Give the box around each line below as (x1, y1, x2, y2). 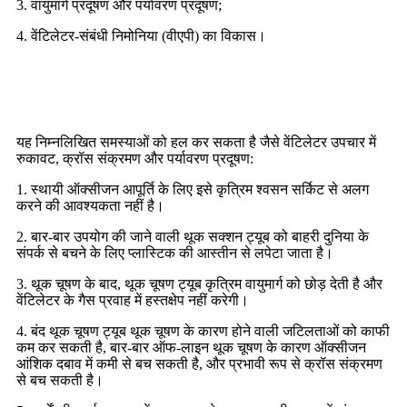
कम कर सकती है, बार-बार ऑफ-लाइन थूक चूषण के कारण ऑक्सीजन (16, 339, 366, 355)
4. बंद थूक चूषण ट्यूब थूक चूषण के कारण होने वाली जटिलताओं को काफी (16, 323, 390, 339)
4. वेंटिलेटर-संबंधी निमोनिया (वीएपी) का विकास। (16, 27, 266, 44)
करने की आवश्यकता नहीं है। (16, 197, 164, 213)
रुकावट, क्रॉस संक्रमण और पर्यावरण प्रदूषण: (16, 150, 253, 166)
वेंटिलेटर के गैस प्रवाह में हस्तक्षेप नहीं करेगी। (16, 292, 249, 308)
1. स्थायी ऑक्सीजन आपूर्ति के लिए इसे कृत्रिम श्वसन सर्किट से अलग (16, 181, 369, 197)
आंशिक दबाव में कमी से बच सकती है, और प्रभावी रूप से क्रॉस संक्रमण (16, 355, 382, 372)
